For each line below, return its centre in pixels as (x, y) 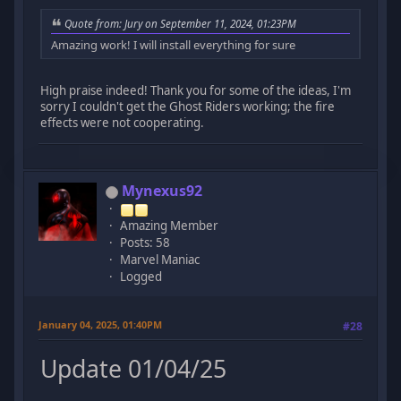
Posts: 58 (145, 243)
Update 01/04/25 (134, 368)
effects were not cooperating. (123, 123)
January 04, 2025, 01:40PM (101, 325)
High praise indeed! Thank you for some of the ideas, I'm (196, 91)
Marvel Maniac (160, 260)
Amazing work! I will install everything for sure (174, 45)
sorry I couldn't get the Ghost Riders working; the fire (188, 107)
